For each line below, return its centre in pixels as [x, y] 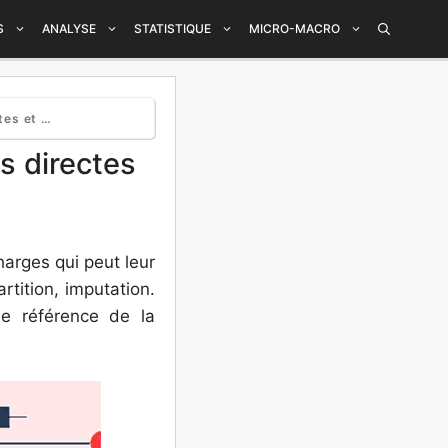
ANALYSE [69, 28]
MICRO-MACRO [294, 28]
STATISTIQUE [172, 28]
